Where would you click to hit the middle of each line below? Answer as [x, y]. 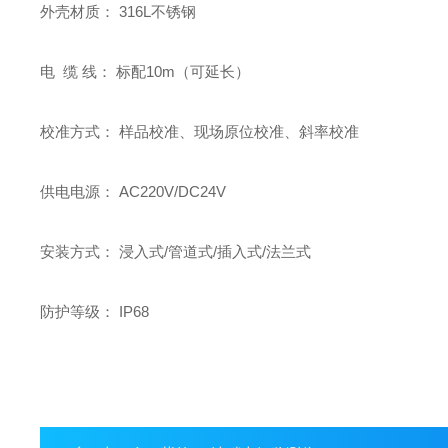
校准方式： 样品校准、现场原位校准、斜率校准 [200, 131]
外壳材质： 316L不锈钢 [118, 11]
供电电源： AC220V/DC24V [133, 191]
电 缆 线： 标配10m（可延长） [145, 71]
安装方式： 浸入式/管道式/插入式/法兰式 [176, 251]
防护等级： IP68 [95, 311]
